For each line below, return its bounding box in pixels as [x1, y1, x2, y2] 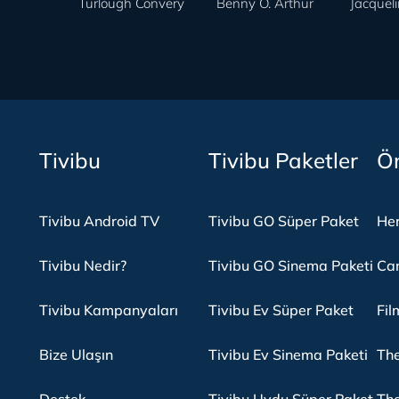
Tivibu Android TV [39, 212, 159, 230]
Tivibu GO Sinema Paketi [208, 256, 373, 274]
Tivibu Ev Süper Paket [208, 301, 354, 319]
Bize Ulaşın [39, 346, 113, 363]
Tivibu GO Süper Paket [208, 212, 359, 230]
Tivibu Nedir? [39, 256, 126, 274]
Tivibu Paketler [208, 147, 358, 174]
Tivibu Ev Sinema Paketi [208, 346, 368, 363]
